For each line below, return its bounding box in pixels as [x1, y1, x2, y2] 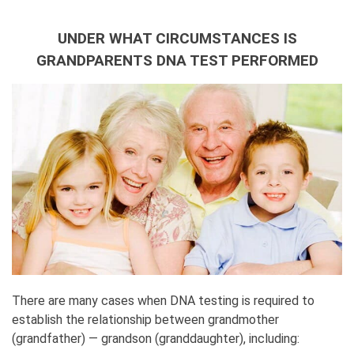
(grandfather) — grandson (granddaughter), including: [12, 330, 299, 346]
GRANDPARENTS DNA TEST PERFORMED [36, 51, 318, 70]
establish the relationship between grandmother [12, 311, 279, 327]
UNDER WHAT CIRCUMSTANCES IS [57, 29, 297, 47]
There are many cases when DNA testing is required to [12, 292, 314, 308]
